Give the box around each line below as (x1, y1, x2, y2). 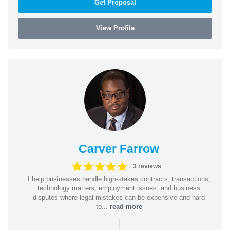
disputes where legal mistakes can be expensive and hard (33, 193, 205, 201)
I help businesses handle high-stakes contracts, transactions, (27, 175, 210, 183)
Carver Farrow (79, 142, 159, 156)
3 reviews (132, 163, 161, 170)
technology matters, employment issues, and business (37, 184, 200, 192)
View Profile (95, 24, 135, 32)
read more (109, 202, 142, 210)
